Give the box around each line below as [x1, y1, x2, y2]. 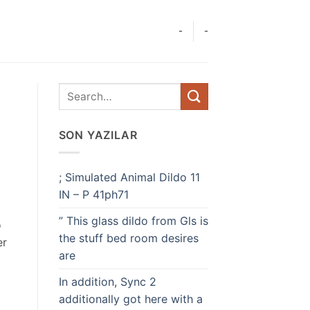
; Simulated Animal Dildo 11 [58, 170, 200, 184]
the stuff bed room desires [58, 230, 199, 245]
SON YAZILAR [58, 128, 138, 142]
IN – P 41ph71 [58, 187, 129, 201]
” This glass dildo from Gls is [58, 213, 208, 228]
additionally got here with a [58, 291, 203, 306]
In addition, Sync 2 [58, 274, 156, 289]
